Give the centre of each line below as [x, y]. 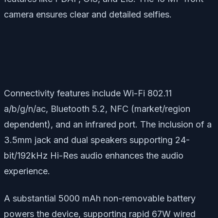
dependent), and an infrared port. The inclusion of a [108, 124]
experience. [27, 171]
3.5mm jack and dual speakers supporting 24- [97, 140]
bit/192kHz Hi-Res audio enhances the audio [94, 155]
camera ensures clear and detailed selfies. [88, 14]
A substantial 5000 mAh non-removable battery [100, 198]
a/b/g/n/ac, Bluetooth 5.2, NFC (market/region [97, 109]
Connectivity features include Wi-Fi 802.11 [88, 93]
